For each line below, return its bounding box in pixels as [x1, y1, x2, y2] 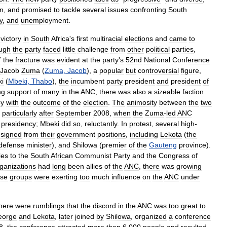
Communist [75, 152, 111, 160]
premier [102, 141, 127, 149]
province [179, 141, 206, 149]
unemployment [21, 16, 68, 24]
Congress [159, 152, 190, 160]
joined [75, 212, 94, 220]
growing [176, 162, 202, 170]
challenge [78, 45, 108, 53]
